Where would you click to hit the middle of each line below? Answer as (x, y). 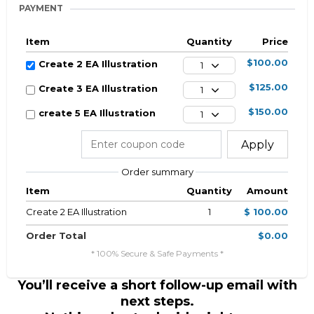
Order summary (157, 172)
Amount (267, 191)
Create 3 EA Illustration (98, 88)
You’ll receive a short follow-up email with (157, 285)
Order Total (56, 235)
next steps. (157, 301)
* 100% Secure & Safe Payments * (157, 253)
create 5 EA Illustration (97, 113)
